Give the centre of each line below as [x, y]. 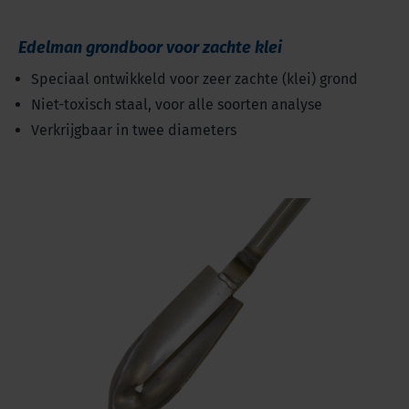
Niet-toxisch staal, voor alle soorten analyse [177, 105]
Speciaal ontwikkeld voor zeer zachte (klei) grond [194, 79]
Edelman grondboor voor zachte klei [150, 48]
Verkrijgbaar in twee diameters [134, 131]
